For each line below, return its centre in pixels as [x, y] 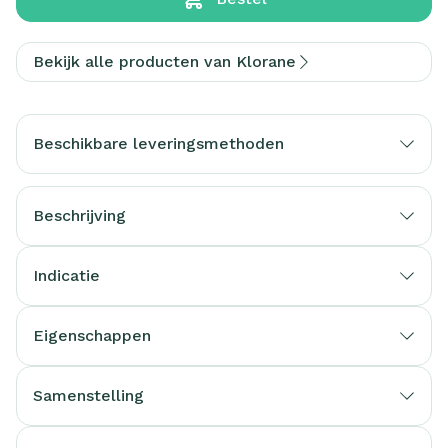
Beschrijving [79, 215]
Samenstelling [88, 395]
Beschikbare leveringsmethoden [158, 143]
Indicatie [66, 275]
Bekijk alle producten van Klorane [164, 61]
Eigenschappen [92, 335]
